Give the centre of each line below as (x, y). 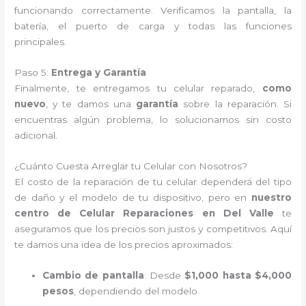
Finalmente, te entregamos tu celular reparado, (138, 88)
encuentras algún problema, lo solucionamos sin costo (153, 119)
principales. (41, 41)
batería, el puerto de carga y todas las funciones (153, 26)
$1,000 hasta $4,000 (238, 275)
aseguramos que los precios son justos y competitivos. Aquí (153, 228)
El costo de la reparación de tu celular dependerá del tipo (153, 181)
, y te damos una (91, 103)
